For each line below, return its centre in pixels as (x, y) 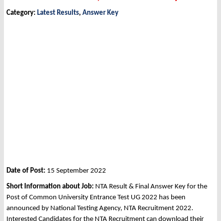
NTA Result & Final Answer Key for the (151, 187)
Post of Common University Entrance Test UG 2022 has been (96, 198)
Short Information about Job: (51, 187)
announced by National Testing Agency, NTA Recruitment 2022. (100, 209)
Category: (22, 13)
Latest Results (58, 13)
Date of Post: (27, 171)
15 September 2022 (76, 171)
